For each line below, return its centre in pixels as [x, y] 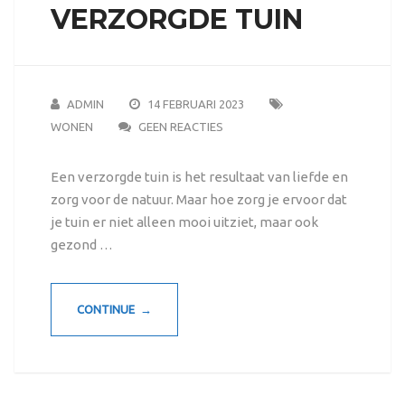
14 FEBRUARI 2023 [195, 104]
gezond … [81, 245]
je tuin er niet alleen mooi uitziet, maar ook [184, 222]
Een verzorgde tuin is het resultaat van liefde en [199, 177]
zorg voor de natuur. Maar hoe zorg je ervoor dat [198, 200]
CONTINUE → [114, 310]
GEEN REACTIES [180, 127]
